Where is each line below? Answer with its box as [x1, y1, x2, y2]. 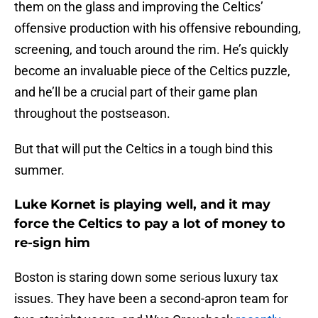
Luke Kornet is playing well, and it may [14, 197, 270, 213]
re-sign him [14, 235, 90, 251]
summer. [14, 163, 65, 178]
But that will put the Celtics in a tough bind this [14, 141, 273, 157]
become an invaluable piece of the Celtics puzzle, [14, 63, 290, 79]
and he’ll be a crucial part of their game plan [14, 84, 258, 100]
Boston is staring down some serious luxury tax [14, 270, 278, 285]
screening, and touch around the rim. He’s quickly [14, 42, 289, 57]
